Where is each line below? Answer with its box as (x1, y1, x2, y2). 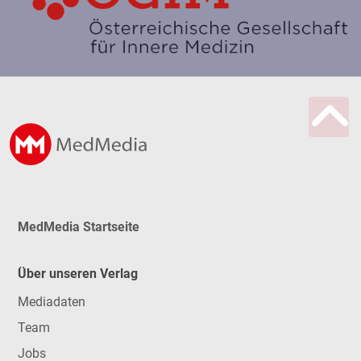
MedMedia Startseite (17, 218, 139, 234)
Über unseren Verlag (17, 266, 138, 282)
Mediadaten (17, 293, 85, 309)
